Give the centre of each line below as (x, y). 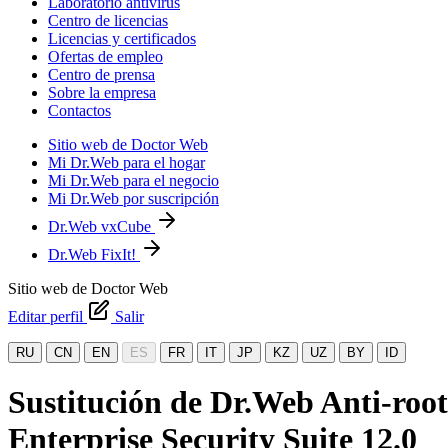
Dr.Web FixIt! (94, 254)
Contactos (79, 110)
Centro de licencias (108, 20)
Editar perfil (47, 316)
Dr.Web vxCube (101, 226)
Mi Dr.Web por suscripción (133, 198)
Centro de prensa (101, 74)
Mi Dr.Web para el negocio (133, 180)
